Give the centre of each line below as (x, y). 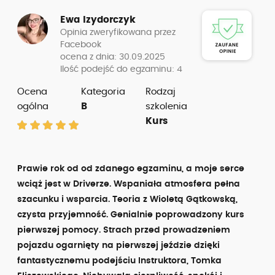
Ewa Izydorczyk (98, 20)
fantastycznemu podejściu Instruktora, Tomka (119, 261)
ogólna (33, 107)
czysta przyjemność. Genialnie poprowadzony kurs (131, 215)
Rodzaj (160, 92)
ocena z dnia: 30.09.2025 (113, 57)
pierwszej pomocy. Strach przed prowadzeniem (124, 230)
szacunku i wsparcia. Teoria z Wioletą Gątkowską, (127, 199)
